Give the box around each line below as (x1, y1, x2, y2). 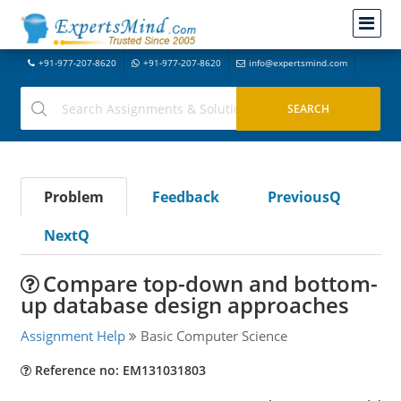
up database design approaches (20, 290, 349, 320)
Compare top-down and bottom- (42, 269, 378, 298)
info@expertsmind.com (248, 56, 347, 69)
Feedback (151, 187, 219, 207)
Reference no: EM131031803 (30, 362, 206, 379)
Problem (43, 187, 104, 207)
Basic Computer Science (136, 327, 287, 345)
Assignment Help (20, 327, 125, 345)
